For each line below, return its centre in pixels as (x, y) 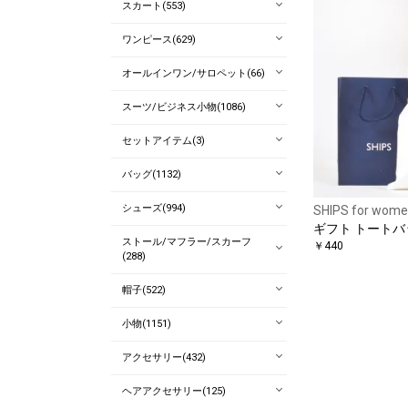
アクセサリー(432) (164, 357)
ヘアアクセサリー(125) (174, 391)
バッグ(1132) (152, 174)
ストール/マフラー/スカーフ (187, 242)
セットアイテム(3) (163, 141)
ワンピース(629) (159, 40)
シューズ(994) (154, 208)
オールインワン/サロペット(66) (194, 73)
